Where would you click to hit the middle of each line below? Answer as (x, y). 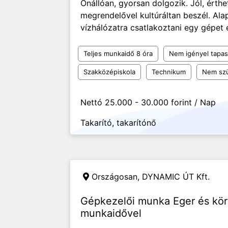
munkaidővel (111, 213)
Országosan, (117, 177)
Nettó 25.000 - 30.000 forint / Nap (148, 102)
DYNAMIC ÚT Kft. (176, 177)
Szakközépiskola (109, 72)
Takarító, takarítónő (118, 123)
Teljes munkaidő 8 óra (118, 53)
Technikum (169, 72)
